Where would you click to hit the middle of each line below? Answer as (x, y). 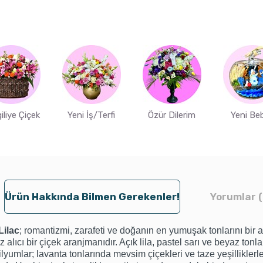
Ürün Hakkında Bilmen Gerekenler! (92, 197)
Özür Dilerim (172, 115)
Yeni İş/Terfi (91, 115)
